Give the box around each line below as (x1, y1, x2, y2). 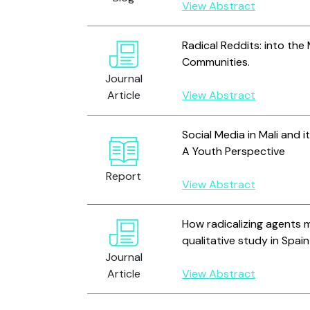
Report (106, 169, 141, 183)
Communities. (182, 55, 250, 69)
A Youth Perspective (182, 144, 285, 158)
